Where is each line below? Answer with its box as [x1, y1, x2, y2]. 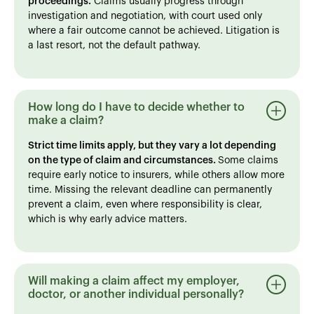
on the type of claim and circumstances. [28, 155, 218, 165]
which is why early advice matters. [28, 214, 187, 224]
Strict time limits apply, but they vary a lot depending [28, 140, 276, 151]
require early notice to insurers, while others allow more [28, 170, 285, 180]
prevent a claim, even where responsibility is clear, [28, 199, 262, 210]
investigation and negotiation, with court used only [28, 11, 262, 21]
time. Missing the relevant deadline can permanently [28, 184, 272, 195]
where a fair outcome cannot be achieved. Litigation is [28, 25, 280, 36]
